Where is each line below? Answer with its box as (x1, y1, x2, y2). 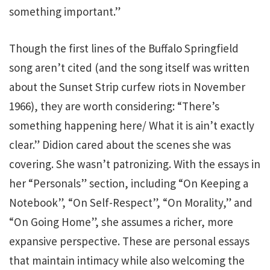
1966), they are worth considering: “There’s (9, 98, 219, 113)
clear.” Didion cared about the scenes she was (9, 137, 231, 152)
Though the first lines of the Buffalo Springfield (9, 40, 239, 55)
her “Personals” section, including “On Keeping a (9, 175, 248, 190)
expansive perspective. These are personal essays (9, 233, 250, 248)
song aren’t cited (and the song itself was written (9, 60, 250, 75)
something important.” (9, 4, 121, 19)
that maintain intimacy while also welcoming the (9, 253, 245, 268)
